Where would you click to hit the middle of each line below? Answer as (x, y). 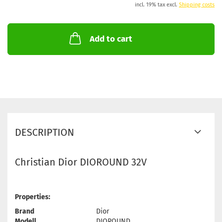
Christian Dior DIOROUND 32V (81, 162)
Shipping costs (197, 5)
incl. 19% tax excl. (157, 5)
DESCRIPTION (45, 132)
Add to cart (111, 39)
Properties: (32, 197)
